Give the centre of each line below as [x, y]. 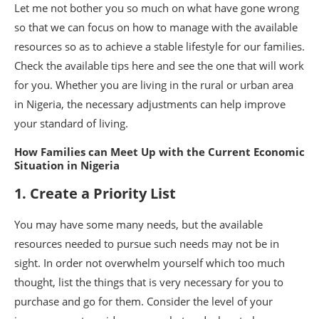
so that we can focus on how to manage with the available [156, 27]
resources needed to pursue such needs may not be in [147, 243]
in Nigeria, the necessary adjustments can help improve [150, 104]
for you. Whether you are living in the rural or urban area [154, 84]
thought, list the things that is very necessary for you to [149, 282]
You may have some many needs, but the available [138, 224]
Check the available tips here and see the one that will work [159, 65]
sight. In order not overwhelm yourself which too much [150, 262]
